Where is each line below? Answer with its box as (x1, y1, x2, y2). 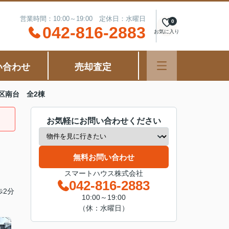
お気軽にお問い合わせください (47, 117, 161, 125)
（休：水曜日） (79, 204, 129, 212)
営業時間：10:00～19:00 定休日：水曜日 (20, 15, 146, 22)
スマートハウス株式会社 (64, 169, 143, 177)
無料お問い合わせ (73, 152, 134, 162)
